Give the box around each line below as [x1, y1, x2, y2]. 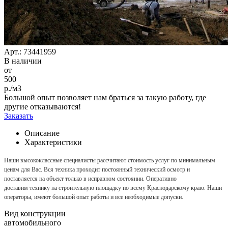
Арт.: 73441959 [4, 47, 56, 56]
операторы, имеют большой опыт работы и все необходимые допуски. [4, 193, 183, 201]
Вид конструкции [4, 209, 66, 218]
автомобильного [4, 218, 61, 227]
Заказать [4, 111, 33, 120]
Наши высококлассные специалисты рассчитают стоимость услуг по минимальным [4, 156, 215, 164]
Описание [24, 128, 60, 137]
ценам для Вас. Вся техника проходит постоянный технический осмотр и [4, 165, 190, 173]
